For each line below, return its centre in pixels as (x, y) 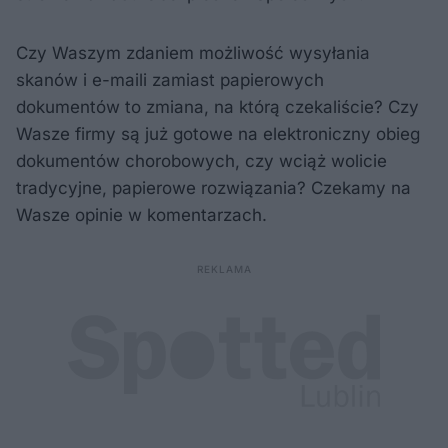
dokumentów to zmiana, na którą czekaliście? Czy (217, 106)
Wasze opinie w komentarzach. (141, 214)
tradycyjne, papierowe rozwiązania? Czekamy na (213, 187)
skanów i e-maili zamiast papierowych (170, 79)
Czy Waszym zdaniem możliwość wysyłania (193, 52)
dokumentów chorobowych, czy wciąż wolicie (201, 160)
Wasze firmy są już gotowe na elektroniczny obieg (218, 133)
